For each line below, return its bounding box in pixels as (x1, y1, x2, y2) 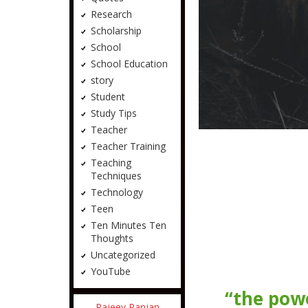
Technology (90, 186, 143, 199)
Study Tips (90, 107, 137, 120)
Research (90, 8, 132, 21)
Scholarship (90, 24, 142, 37)
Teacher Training (90, 140, 166, 153)
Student (90, 90, 125, 103)
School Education (90, 57, 168, 70)
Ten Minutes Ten (90, 219, 166, 232)
